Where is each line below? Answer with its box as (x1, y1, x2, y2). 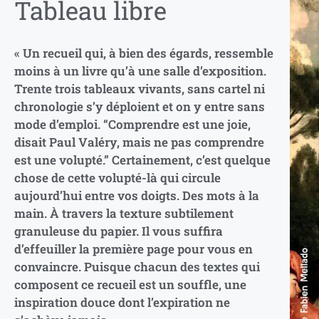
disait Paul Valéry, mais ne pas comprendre (14, 133, 264, 150)
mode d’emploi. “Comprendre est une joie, (14, 115, 251, 132)
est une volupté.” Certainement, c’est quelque (14, 151, 271, 168)
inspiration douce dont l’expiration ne (14, 293, 230, 310)
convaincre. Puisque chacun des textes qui (14, 258, 260, 275)
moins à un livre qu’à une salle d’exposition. (14, 62, 266, 79)
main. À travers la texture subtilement (14, 204, 234, 221)
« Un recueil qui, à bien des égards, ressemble (14, 44, 273, 61)
